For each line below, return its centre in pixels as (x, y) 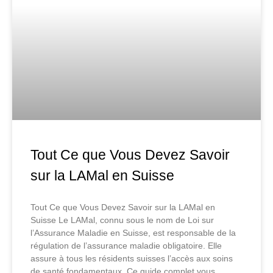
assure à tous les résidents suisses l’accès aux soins (132, 259)
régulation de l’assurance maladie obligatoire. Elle (126, 246)
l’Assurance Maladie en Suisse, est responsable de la (133, 233)
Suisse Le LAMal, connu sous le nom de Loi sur (122, 220)
